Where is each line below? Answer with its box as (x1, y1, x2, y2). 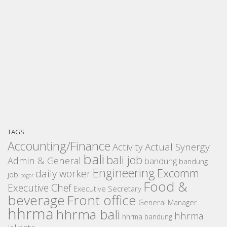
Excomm (157, 165, 199, 181)
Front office (67, 191, 136, 210)
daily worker (35, 167, 91, 181)
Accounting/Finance (8, 138, 110, 155)
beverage (8, 191, 65, 210)
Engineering (93, 165, 155, 181)
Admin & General (8, 154, 81, 167)
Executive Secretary (73, 183, 141, 194)
